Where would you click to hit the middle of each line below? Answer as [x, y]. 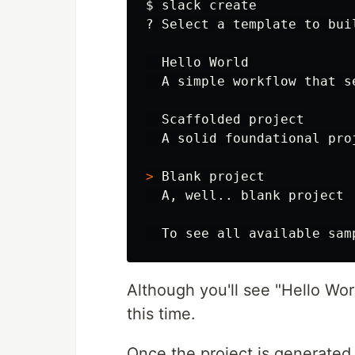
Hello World [197, 62]
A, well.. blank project [245, 195]
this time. [161, 314]
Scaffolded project [225, 119]
